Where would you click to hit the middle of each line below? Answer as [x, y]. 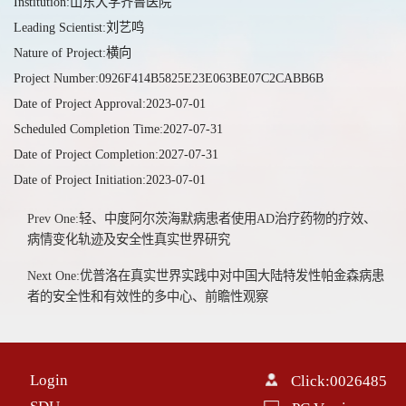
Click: [311, 381]
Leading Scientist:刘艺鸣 [78, 28]
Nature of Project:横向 [72, 53]
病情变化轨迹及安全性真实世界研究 [129, 240]
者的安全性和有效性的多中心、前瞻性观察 [148, 296]
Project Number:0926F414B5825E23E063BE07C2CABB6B [168, 78]
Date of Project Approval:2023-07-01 [109, 104]
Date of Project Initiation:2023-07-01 [109, 180]
